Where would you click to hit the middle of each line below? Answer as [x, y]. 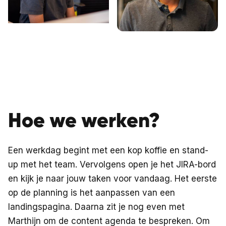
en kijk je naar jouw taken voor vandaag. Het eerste [112, 179]
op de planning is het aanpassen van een [92, 193]
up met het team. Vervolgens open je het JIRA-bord [112, 164]
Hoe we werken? [84, 120]
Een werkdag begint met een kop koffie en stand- [108, 150]
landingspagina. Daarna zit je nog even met [96, 207]
